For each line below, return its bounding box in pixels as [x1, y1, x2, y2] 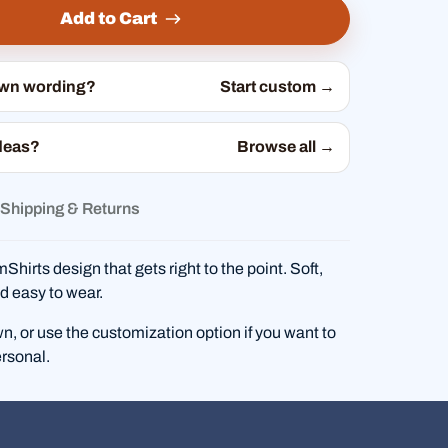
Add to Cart [59, 9, 157, 29]
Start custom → [219, 77, 335, 95]
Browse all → [236, 138, 335, 156]
